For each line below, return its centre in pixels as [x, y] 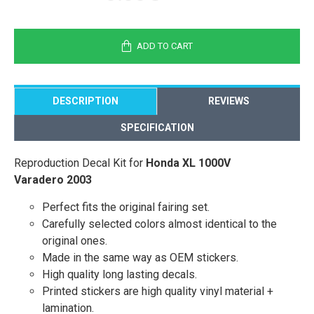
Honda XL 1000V [188, 163]
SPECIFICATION [157, 127]
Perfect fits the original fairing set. [126, 207]
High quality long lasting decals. [120, 274]
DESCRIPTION [86, 101]
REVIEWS [229, 101]
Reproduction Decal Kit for [80, 163]
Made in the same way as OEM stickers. [140, 257]
